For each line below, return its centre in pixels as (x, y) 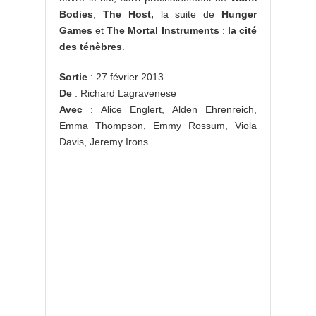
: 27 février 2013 (126, 77)
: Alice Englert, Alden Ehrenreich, (170, 109)
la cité (242, 30)
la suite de (188, 14)
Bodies (76, 14)
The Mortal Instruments (163, 30)
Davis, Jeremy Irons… (109, 142)
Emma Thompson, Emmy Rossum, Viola (158, 126)
